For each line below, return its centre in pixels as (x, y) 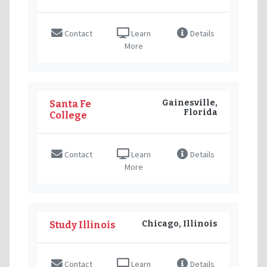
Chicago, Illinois (180, 223)
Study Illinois (83, 225)
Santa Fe (70, 104)
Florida (201, 112)
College (68, 115)
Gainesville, (190, 103)
